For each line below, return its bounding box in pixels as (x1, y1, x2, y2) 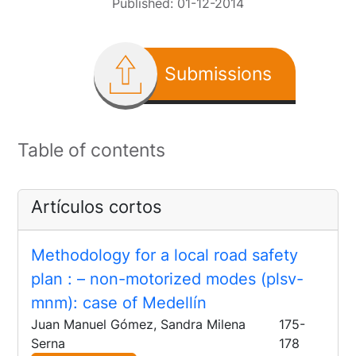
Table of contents (17, 138, 166, 162)
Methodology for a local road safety (31, 246, 299, 265)
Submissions (164, 63, 272, 86)
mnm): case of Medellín (31, 293, 207, 313)
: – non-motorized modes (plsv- (68, 269, 304, 289)
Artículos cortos (31, 196, 163, 218)
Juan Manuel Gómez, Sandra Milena (31, 316, 246, 333)
